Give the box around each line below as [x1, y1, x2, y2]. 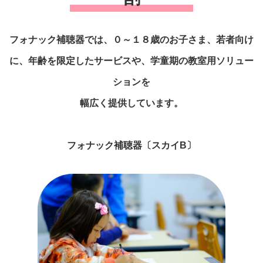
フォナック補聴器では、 [9, 35, 113, 45]
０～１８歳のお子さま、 [113, 35, 216, 45]
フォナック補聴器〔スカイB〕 [67, 140, 196, 151]
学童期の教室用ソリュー [150, 56, 254, 66]
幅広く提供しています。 [80, 98, 183, 109]
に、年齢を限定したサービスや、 [9, 56, 150, 66]
